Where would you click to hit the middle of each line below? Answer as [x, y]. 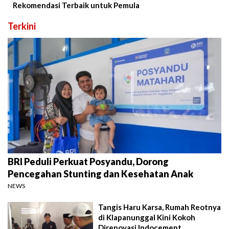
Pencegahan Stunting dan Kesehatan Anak [100, 174]
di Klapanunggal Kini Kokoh [147, 217]
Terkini [22, 26]
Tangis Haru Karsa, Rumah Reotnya [160, 207]
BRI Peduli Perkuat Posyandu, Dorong [88, 162]
